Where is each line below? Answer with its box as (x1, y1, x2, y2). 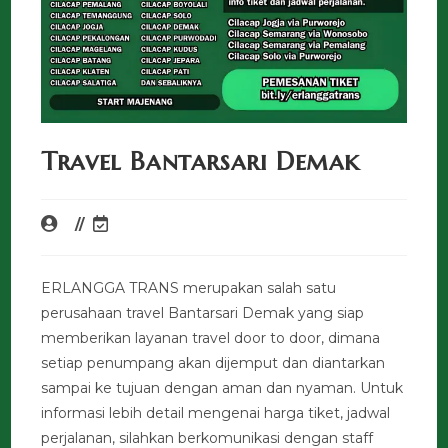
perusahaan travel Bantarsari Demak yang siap (41, 303, 365, 322)
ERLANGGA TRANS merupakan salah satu (41, 278, 337, 297)
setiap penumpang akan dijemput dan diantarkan (41, 353, 386, 372)
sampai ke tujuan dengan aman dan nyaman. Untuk (41, 378, 404, 397)
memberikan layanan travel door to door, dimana (41, 328, 381, 347)
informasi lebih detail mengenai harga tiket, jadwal (41, 403, 391, 422)
